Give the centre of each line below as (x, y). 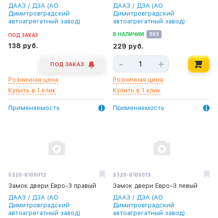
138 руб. (23, 46)
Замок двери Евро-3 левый (155, 186)
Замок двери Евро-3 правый (52, 186)
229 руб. (128, 46)
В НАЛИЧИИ (129, 34)
